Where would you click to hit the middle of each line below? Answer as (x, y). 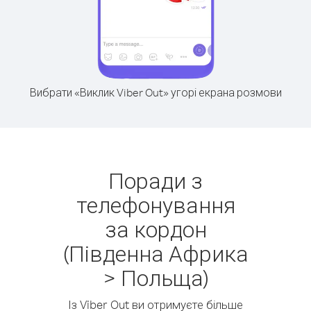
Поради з (155, 180)
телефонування (155, 204)
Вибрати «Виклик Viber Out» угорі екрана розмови (155, 92)
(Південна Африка (155, 253)
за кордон (155, 229)
